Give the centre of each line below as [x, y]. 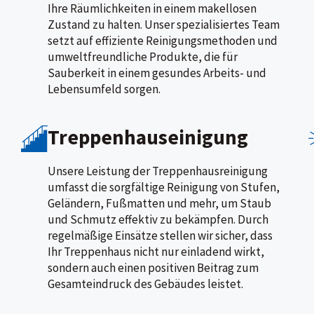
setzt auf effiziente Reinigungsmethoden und [163, 40]
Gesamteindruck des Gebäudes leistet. [145, 284]
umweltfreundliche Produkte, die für [143, 56]
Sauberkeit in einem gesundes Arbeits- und [157, 73]
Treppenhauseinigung [148, 137]
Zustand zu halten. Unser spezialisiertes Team [164, 24]
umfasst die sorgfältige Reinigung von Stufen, [164, 187]
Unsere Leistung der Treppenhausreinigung [158, 171]
